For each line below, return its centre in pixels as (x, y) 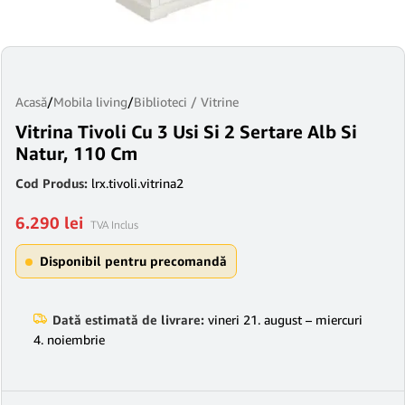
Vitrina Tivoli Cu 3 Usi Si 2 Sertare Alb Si (186, 132)
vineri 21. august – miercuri (283, 320)
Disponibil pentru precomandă (133, 261)
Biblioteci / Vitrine (186, 102)
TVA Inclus (114, 225)
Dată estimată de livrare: (128, 320)
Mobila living (90, 102)
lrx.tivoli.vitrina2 (137, 183)
